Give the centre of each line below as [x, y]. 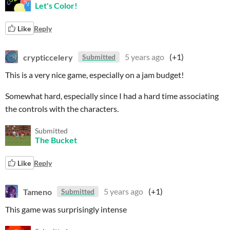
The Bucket [56, 140]
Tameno [37, 191]
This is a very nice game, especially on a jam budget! [94, 75]
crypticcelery [48, 57]
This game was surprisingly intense [66, 209]
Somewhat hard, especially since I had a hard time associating [112, 96]
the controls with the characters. [62, 109]
